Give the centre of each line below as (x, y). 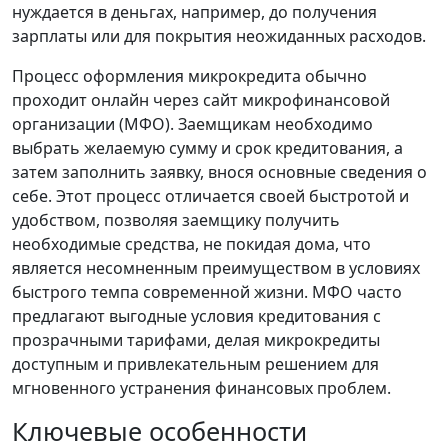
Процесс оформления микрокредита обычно (189, 76)
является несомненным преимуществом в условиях (216, 268)
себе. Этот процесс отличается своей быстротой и (210, 196)
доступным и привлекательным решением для (195, 364)
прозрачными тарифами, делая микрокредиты (196, 340)
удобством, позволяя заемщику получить (176, 220)
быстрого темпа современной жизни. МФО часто (207, 292)
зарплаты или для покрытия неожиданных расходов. (219, 36)
